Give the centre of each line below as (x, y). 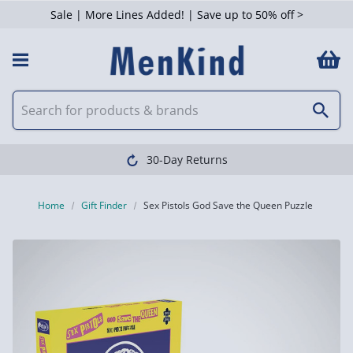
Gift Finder (104, 205)
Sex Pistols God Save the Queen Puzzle (229, 205)
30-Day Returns (187, 160)
